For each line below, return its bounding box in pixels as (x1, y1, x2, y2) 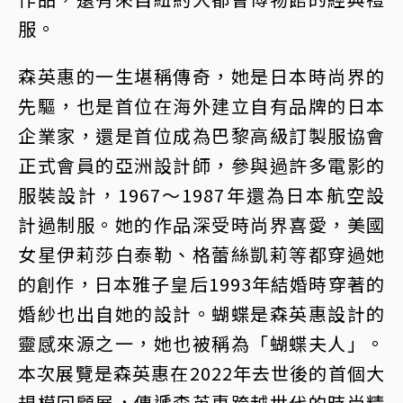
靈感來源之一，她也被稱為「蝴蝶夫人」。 (18, 330, 385, 357)
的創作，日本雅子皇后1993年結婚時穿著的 (18, 271, 385, 298)
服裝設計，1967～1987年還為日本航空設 (18, 182, 385, 209)
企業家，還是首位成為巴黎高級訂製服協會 (18, 122, 385, 149)
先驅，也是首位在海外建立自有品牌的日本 (18, 93, 385, 120)
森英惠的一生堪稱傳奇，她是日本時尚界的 (18, 63, 385, 90)
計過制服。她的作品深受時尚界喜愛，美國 (18, 211, 385, 238)
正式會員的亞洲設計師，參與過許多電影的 (18, 152, 385, 179)
